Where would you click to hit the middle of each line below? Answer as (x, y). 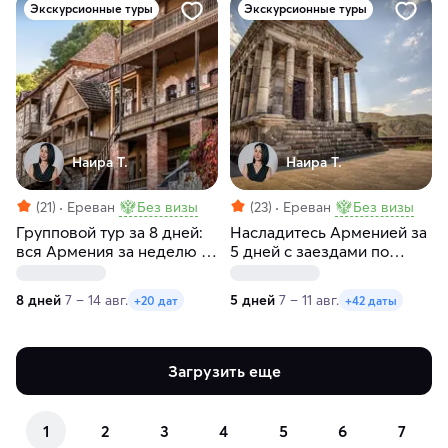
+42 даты (371, 300)
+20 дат (156, 300)
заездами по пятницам (100, 270)
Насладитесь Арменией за (328, 232)
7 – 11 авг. (309, 300)
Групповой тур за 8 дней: (109, 232)
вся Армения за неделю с (112, 251)
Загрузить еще (224, 371)
